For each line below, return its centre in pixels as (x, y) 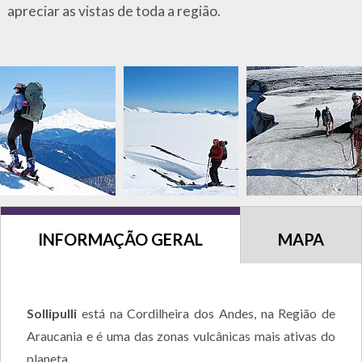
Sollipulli (52, 313)
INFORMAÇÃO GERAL (120, 239)
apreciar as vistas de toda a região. (114, 11)
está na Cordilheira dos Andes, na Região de (206, 313)
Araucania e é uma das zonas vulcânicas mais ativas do (181, 335)
